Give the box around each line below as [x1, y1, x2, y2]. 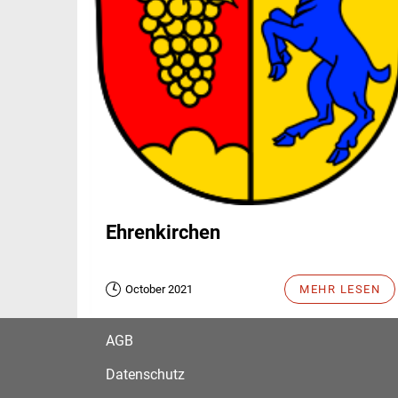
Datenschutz [106, 365, 185, 383]
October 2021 [125, 282, 193, 296]
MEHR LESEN [299, 282, 380, 296]
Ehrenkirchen [106, 220, 220, 243]
